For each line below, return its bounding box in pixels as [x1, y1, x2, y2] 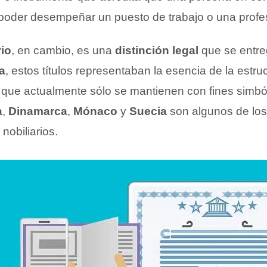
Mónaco [73, 105, 117, 117]
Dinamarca [8, 105, 67, 117]
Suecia [129, 105, 167, 117]
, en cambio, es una [11, 44, 115, 57]
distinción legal [115, 44, 198, 57]
